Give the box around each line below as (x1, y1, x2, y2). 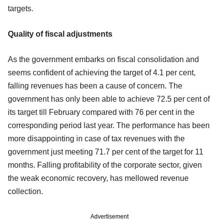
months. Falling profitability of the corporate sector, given (8, 160, 202, 169)
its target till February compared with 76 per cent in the (8, 108, 195, 116)
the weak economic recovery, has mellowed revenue (8, 174, 189, 182)
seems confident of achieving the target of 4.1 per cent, (8, 68, 196, 77)
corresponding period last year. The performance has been (8, 121, 210, 130)
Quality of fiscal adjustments (8, 29, 112, 38)
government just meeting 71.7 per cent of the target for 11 (8, 147, 203, 156)
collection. (8, 187, 43, 196)
